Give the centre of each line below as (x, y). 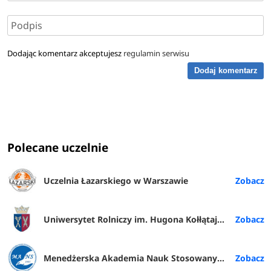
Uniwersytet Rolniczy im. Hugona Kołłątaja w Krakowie (131, 220)
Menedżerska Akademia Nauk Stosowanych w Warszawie (131, 258)
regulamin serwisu (157, 53)
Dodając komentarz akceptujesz (66, 53)
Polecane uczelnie (58, 148)
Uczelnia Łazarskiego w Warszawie (116, 181)
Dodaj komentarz (226, 71)
